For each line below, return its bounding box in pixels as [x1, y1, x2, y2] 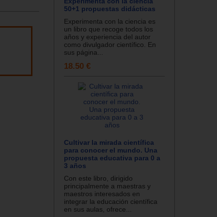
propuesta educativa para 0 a [64, 154, 160, 162]
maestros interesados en [64, 189, 140, 198]
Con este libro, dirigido [64, 174, 133, 182]
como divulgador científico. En [64, 40, 156, 48]
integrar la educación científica [64, 197, 157, 205]
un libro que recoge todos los [64, 25, 153, 33]
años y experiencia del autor [64, 32, 151, 41]
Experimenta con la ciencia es [64, 17, 155, 25]
